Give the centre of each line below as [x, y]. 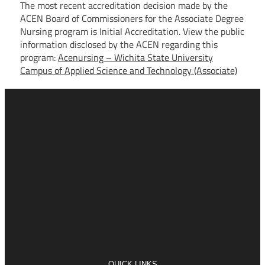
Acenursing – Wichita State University [135, 57]
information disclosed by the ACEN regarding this [119, 44]
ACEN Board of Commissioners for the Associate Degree [132, 18]
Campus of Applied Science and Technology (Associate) [128, 70]
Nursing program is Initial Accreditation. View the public [132, 31]
